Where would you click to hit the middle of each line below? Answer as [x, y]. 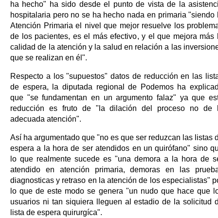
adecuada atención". [46, 119]
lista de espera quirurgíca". [56, 212]
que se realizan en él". [49, 57]
